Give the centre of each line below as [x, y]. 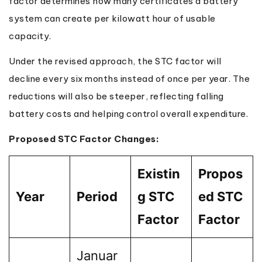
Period [97, 196]
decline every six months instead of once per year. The [129, 78]
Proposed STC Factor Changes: [84, 139]
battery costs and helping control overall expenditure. [128, 113]
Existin [159, 173]
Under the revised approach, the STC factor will [115, 61]
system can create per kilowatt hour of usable [112, 18]
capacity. [30, 36]
